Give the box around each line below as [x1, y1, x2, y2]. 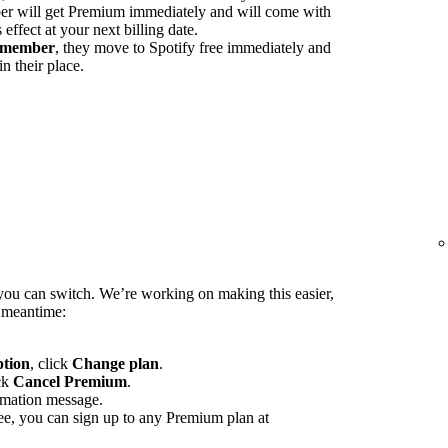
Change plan [72, 355, 159, 373]
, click [30, 355, 72, 373]
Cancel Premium [13, 373, 127, 391]
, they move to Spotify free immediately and [55, 38, 331, 56]
